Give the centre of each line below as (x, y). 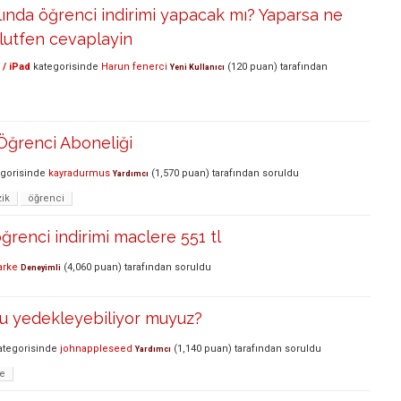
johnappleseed (96, 349)
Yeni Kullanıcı (197, 68)
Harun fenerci (134, 67)
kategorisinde (64, 67)
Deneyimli (41, 268)
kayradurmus (79, 174)
